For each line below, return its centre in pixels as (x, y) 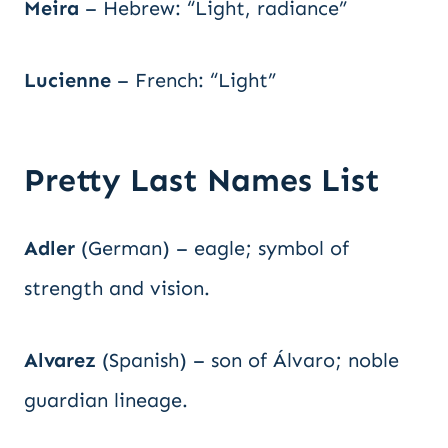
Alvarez (60, 360)
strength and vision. (117, 288)
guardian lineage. (106, 400)
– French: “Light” (193, 80)
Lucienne (67, 80)
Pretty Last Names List (202, 180)
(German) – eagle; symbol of (212, 248)
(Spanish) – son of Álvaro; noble (247, 360)
